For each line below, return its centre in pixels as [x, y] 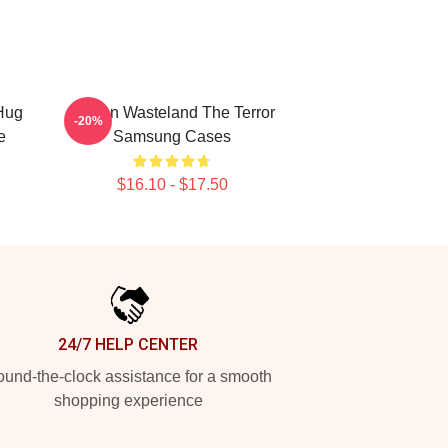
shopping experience [128, 400]
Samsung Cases [172, 136]
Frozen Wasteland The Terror [172, 112]
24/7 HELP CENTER [128, 344]
